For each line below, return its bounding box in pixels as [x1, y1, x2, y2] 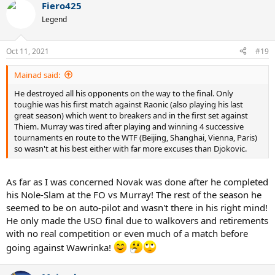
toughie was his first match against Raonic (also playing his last [14, 98, 243, 110]
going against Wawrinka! [6, 241, 114, 254]
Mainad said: [14, 69, 60, 80]
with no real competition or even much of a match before [6, 227, 248, 239]
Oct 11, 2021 [6, 45, 49, 56]
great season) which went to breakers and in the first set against [14, 109, 248, 121]
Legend [42, 14, 67, 25]
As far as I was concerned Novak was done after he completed [6, 176, 268, 188]
